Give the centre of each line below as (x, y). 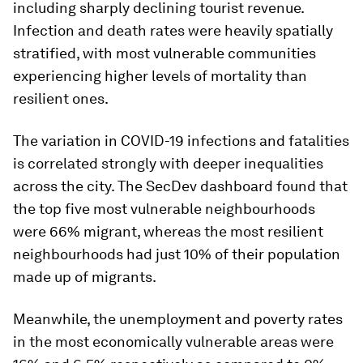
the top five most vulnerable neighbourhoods (164, 209)
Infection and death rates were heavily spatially (173, 30)
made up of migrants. (85, 277)
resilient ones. (61, 98)
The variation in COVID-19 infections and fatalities (181, 141)
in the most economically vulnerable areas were (173, 342)
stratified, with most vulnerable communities (164, 53)
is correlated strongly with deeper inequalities (168, 163)
